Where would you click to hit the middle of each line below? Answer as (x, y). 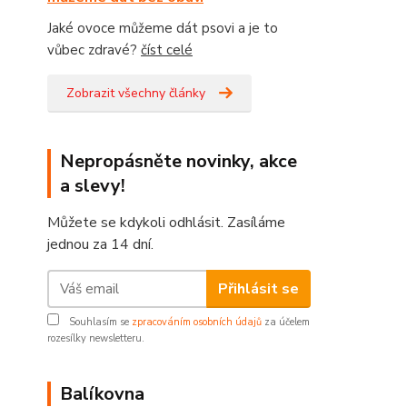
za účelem (286, 322)
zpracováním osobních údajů (197, 322)
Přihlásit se (258, 288)
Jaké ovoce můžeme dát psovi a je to (163, 28)
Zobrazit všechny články (136, 93)
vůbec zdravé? (94, 50)
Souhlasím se (99, 322)
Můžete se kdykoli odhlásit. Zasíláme (166, 223)
